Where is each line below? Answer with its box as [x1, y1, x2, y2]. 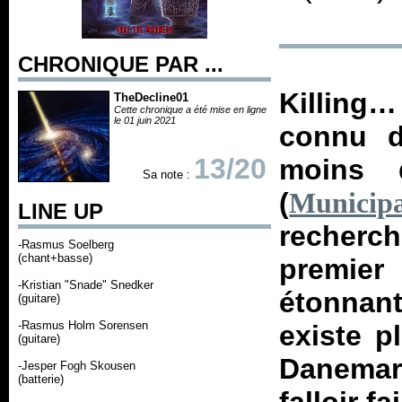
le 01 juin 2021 [114, 115, 176, 126]
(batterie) [18, 372, 64, 386]
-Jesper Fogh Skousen [18, 359, 135, 372]
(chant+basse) [18, 251, 92, 265]
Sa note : [143, 168, 194, 181]
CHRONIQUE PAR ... [18, 52, 223, 76]
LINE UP [18, 199, 103, 223]
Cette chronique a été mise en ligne [114, 104, 267, 115]
